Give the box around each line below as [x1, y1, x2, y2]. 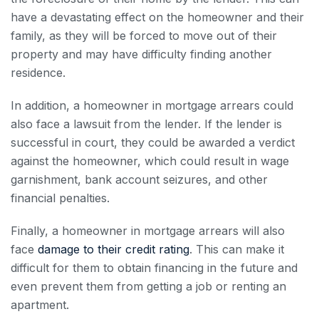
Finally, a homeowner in [11, 223, 144, 238]
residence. [11, 65, 66, 80]
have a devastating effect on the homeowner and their [11, 9, 304, 24]
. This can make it [189, 241, 284, 256]
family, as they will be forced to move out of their [11, 28, 277, 43]
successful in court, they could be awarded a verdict [11, 135, 295, 150]
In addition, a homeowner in [11, 98, 165, 113]
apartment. [11, 297, 69, 312]
